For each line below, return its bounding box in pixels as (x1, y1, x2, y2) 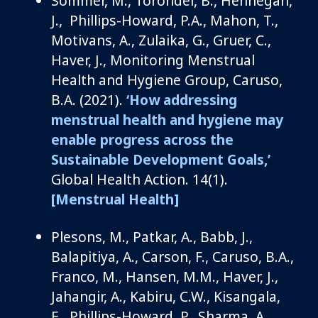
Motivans (51, 30, 112, 50)
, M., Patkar (102, 226, 174, 246)
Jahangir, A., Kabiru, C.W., (51, 286, 214, 306)
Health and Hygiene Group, (51, 70, 233, 89)
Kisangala (214, 286, 277, 306)
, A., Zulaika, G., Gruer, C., (112, 30, 271, 50)
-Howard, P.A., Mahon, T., (116, 10, 278, 30)
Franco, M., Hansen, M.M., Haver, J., (51, 266, 278, 286)
